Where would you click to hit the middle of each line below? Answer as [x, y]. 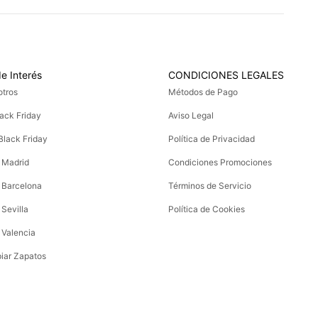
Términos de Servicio [209, 185]
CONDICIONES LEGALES [226, 75]
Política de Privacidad [211, 138]
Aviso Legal [191, 115]
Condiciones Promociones [220, 162]
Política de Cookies [206, 209]
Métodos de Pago [203, 92]
